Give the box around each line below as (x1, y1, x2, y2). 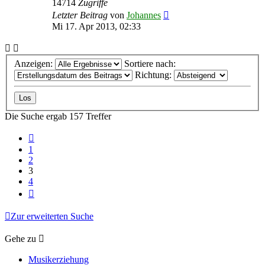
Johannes (127, 9, 161, 20)
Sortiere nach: (124, 59, 178, 69)
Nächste (34, 186, 64, 197)
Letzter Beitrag (52, 9, 110, 20)
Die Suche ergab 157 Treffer (5, 111, 111, 122)
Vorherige (34, 131, 70, 141)
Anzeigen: (14, 59, 55, 69)
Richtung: (135, 70, 174, 80)
